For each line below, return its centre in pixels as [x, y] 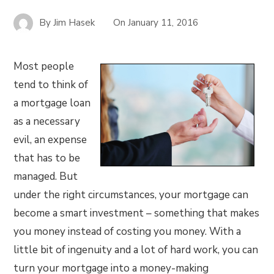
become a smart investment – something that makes [137, 213]
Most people [44, 66]
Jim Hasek [74, 22]
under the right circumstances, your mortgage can [131, 195]
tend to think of [51, 85]
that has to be [47, 158]
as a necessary [47, 121]
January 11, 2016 [163, 22]
